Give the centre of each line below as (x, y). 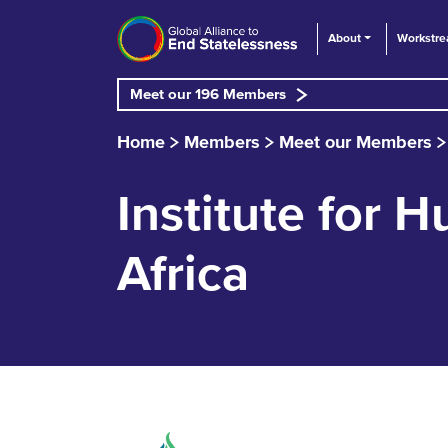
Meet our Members (355, 143)
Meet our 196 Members (208, 94)
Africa (183, 276)
